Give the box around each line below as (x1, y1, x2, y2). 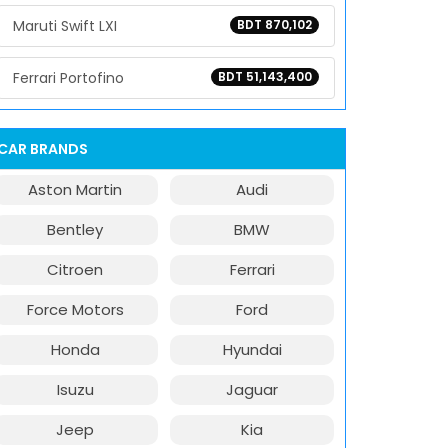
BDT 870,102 (237, 16, 312, 33)
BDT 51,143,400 (218, 68, 312, 85)
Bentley (47, 219, 104, 240)
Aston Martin (28, 179, 123, 200)
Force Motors (26, 299, 124, 320)
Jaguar (226, 379, 278, 400)
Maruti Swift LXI (13, 16, 117, 36)
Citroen (47, 259, 104, 280)
